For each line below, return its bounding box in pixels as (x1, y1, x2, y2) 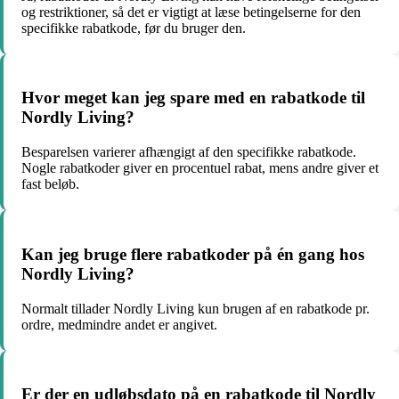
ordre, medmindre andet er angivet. (21, 316, 217, 332)
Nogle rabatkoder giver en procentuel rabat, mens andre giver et (21, 160, 379, 176)
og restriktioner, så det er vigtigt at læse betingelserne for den (21, 4, 361, 20)
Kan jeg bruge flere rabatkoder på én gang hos (21, 244, 364, 264)
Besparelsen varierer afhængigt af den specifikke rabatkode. (21, 144, 356, 160)
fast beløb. (21, 176, 79, 192)
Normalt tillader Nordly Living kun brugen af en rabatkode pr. (21, 300, 370, 316)
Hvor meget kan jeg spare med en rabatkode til (21, 88, 365, 108)
